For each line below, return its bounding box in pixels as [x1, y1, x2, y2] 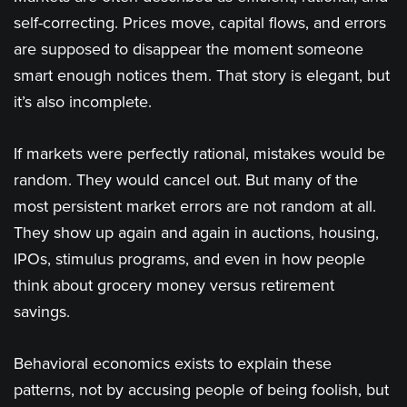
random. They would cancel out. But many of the [14, 170, 358, 191]
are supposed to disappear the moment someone [14, 39, 363, 60]
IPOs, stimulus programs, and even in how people [14, 249, 365, 270]
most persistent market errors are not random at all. [14, 196, 376, 217]
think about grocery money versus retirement [14, 275, 334, 296]
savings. [14, 302, 70, 323]
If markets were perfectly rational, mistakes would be [14, 144, 385, 164]
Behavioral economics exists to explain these [14, 353, 332, 374]
